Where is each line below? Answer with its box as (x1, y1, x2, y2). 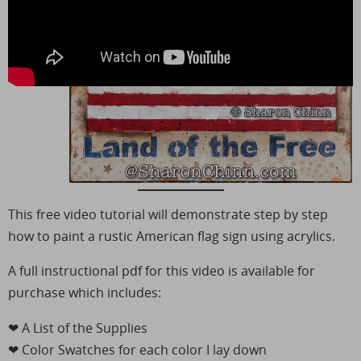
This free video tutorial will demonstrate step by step (8, 205, 328, 224)
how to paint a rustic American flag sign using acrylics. (8, 227, 335, 246)
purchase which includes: (8, 284, 161, 302)
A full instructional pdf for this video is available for (8, 262, 315, 280)
